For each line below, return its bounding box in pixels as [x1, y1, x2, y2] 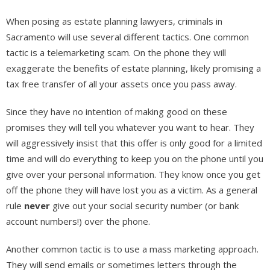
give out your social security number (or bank [50, 199, 239, 212]
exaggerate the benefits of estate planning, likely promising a [6, 61, 261, 74]
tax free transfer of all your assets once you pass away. [6, 77, 237, 90]
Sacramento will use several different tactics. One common [6, 30, 249, 43]
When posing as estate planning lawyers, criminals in [6, 14, 222, 27]
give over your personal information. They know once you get [6, 168, 260, 180]
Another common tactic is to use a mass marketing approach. [6, 242, 259, 255]
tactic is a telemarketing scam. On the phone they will [6, 46, 226, 58]
